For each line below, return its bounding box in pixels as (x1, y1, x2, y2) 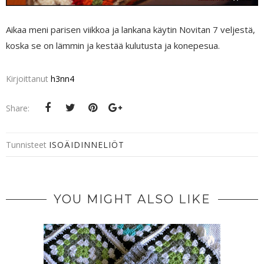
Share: (6, 102, 29, 114)
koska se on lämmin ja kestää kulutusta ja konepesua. (6, 39, 220, 51)
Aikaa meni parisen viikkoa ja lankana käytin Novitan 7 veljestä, (6, 23, 255, 35)
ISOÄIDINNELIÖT (49, 138, 124, 150)
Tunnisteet (6, 138, 49, 150)
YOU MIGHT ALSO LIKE (53, 192, 211, 206)
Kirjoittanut (6, 72, 51, 84)
